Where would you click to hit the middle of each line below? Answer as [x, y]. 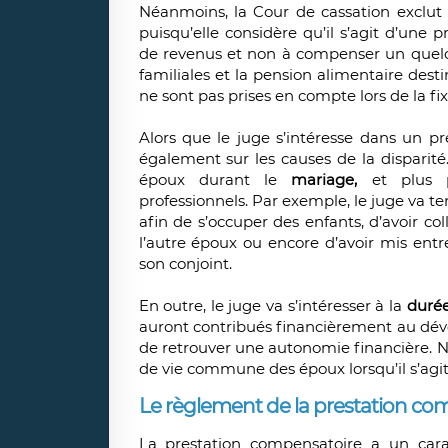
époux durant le [215, 180]
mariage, [324, 180]
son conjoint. [185, 264]
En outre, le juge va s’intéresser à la [272, 306]
